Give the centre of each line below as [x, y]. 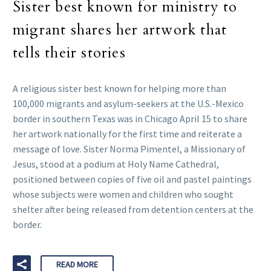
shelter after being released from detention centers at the [133, 210]
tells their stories [69, 53]
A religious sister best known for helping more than [119, 89]
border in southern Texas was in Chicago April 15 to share [130, 119]
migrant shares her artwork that [120, 30]
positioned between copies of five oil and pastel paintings [132, 179]
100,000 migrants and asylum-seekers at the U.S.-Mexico [128, 104]
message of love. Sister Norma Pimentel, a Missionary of [129, 149]
